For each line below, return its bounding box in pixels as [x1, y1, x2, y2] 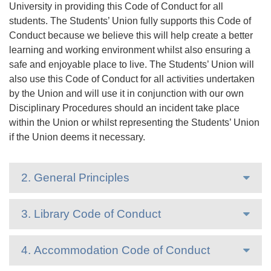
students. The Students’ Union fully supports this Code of [9, 16, 251, 26]
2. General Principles [21, 171, 129, 184]
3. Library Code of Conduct [21, 207, 161, 220]
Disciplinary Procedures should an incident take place [9, 103, 240, 113]
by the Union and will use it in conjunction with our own [9, 88, 244, 99]
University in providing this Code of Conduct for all [9, 1, 223, 11]
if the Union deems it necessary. [9, 132, 145, 142]
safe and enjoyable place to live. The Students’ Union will [9, 59, 254, 70]
